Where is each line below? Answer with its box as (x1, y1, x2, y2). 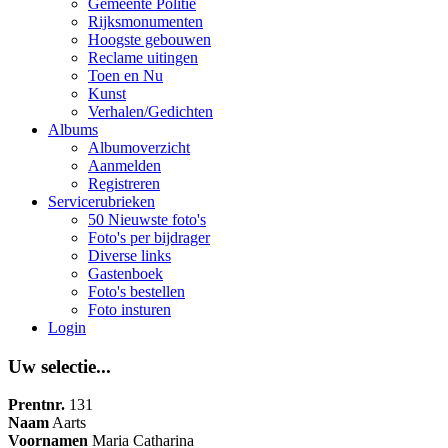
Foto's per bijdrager (88, 229, 210, 246)
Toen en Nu (88, 67, 163, 84)
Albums (48, 121, 98, 138)
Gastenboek (88, 265, 163, 282)
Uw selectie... (8, 355, 111, 377)
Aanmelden (88, 157, 161, 174)
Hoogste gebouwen (88, 31, 211, 48)
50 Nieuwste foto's (88, 211, 206, 228)
